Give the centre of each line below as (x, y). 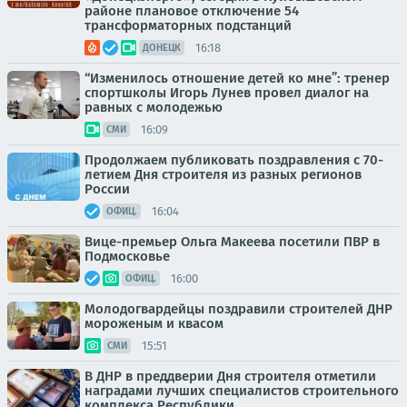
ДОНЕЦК (162, 48)
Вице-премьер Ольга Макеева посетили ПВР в (232, 242)
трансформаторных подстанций (188, 25)
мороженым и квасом (154, 323)
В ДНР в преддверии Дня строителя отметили (230, 376)
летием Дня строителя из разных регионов (223, 174)
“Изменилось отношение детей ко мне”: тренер (237, 78)
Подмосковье (127, 256)
